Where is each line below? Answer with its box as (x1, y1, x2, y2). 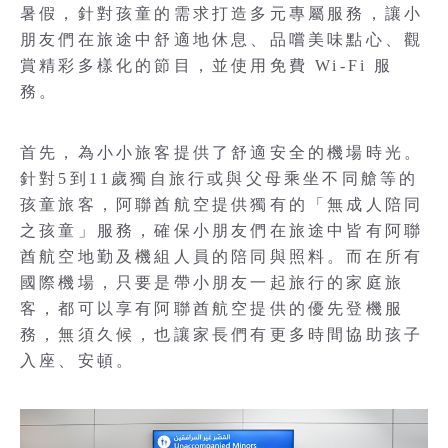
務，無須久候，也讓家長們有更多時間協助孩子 (20, 326, 424, 343)
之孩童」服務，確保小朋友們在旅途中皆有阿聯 (20, 222, 424, 239)
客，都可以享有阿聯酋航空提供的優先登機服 (20, 300, 405, 317)
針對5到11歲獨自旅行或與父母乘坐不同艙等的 (20, 170, 419, 187)
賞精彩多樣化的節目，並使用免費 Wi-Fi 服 (20, 57, 394, 74)
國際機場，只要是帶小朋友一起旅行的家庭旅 (20, 274, 405, 291)
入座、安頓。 (20, 352, 136, 369)
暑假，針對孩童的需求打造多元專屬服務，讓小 (20, 5, 424, 22)
